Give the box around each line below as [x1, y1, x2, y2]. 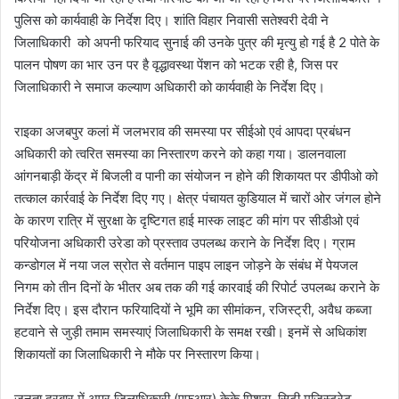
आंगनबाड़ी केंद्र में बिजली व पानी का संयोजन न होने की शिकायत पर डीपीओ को [14, 167, 378, 184]
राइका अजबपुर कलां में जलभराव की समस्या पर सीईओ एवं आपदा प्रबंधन [14, 122, 351, 140]
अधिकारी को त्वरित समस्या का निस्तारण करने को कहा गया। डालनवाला [14, 144, 346, 162]
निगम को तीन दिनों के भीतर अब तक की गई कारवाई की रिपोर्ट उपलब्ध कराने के [14, 278, 379, 296]
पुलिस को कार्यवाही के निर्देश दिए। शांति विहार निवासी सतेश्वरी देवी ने [14, 11, 329, 28]
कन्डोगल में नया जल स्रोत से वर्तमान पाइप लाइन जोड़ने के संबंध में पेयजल [14, 256, 358, 273]
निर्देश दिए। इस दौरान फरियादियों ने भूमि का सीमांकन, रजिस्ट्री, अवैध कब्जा [14, 300, 371, 318]
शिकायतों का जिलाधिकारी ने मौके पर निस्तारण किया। [14, 345, 261, 362]
